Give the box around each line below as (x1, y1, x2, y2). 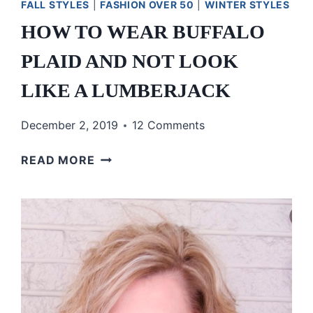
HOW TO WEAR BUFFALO (21, 21, 265, 43)
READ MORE (21, 153, 95, 168)
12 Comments (132, 118, 205, 133)
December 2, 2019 (21, 118, 119, 133)
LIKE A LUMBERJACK (21, 80, 231, 102)
